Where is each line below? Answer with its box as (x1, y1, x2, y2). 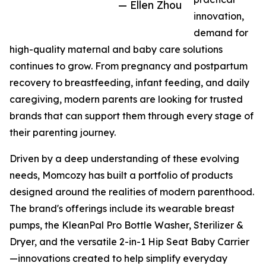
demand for (194, 27, 248, 39)
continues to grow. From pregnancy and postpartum (9, 60, 248, 72)
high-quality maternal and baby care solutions (9, 43, 223, 56)
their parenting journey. (9, 126, 116, 139)
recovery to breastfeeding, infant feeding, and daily (9, 77, 249, 89)
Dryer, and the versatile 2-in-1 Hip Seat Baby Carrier (9, 236, 249, 248)
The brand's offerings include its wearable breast (9, 202, 235, 215)
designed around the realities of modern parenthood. (9, 186, 254, 198)
